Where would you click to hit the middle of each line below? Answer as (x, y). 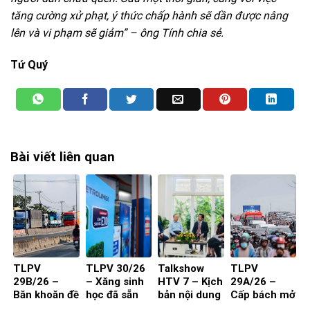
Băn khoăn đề (46, 294)
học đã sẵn (112, 294)
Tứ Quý (29, 65)
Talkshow (181, 268)
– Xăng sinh (115, 281)
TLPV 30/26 (115, 268)
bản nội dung (189, 294)
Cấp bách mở (263, 294)
